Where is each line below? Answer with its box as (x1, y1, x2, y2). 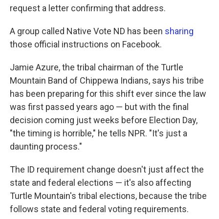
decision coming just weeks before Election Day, (10, 115, 197, 126)
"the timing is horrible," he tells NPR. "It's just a (10, 128, 187, 139)
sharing (165, 26, 194, 37)
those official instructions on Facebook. (10, 39, 162, 50)
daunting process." (10, 141, 82, 152)
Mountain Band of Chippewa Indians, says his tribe (10, 75, 204, 86)
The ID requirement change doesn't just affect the (10, 164, 204, 175)
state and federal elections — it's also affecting (10, 177, 191, 188)
